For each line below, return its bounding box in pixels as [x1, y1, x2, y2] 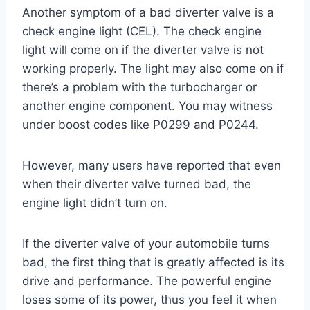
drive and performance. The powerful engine [22, 273, 271, 288]
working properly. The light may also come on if [22, 61, 284, 75]
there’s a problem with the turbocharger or [22, 80, 257, 94]
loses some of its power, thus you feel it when [22, 292, 277, 307]
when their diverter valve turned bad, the [22, 176, 251, 191]
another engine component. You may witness [22, 98, 273, 113]
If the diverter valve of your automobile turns [22, 236, 270, 250]
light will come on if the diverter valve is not [22, 42, 264, 57]
